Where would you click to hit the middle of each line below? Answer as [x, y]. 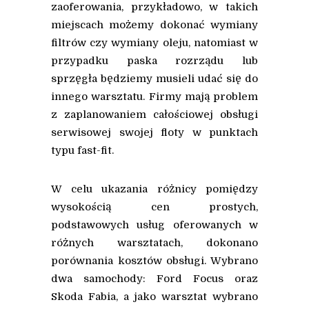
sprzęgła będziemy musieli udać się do [154, 79]
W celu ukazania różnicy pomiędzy [154, 189]
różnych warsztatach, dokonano [154, 243]
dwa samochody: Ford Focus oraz [154, 279]
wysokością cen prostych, [154, 207]
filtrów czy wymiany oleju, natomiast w [154, 43]
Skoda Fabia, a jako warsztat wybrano [154, 297]
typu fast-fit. [82, 151]
